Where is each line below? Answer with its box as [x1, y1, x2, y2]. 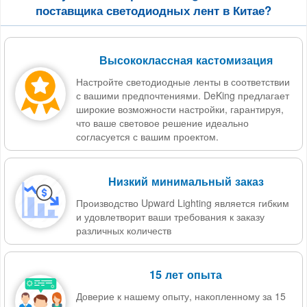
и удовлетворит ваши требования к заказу [76, 209, 265, 223]
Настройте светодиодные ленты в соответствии [76, 75, 290, 89]
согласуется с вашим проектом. [76, 130, 219, 144]
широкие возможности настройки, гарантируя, [76, 102, 284, 116]
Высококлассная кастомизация [99, 52, 273, 69]
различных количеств [76, 223, 171, 237]
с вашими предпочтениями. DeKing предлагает [76, 88, 289, 103]
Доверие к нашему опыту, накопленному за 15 [76, 289, 286, 304]
